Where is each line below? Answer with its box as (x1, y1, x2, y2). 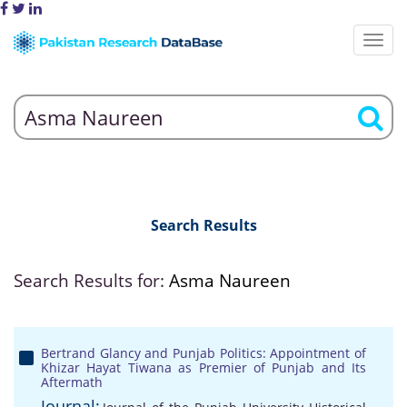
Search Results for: (14, 269, 169, 293)
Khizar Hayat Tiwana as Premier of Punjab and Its (41, 359, 366, 376)
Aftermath (41, 373, 103, 391)
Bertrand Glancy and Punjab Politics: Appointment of (41, 344, 366, 362)
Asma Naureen (169, 269, 291, 293)
